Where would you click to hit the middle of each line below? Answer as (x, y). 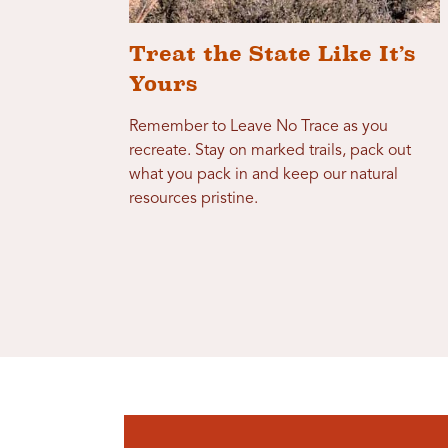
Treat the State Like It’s (272, 53)
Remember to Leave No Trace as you (259, 126)
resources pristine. (194, 198)
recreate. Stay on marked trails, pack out (270, 150)
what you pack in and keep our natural (264, 174)
